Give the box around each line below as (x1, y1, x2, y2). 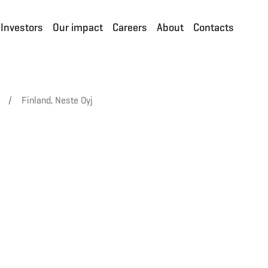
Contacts (193, 20, 234, 34)
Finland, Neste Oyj (22, 94, 93, 106)
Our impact (53, 20, 103, 34)
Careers (112, 20, 147, 34)
